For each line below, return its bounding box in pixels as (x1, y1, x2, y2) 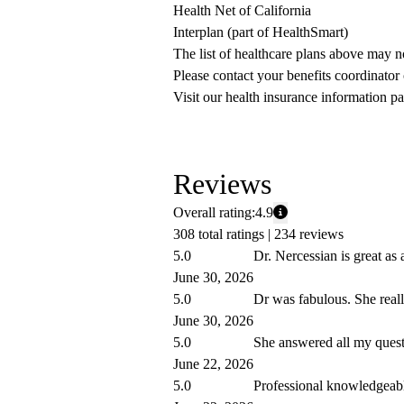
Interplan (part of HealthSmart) (173, 24, 348, 41)
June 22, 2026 (173, 356, 253, 372)
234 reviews (274, 226, 344, 243)
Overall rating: (173, 205, 255, 221)
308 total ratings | (173, 226, 274, 243)
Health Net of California (173, 3, 311, 19)
